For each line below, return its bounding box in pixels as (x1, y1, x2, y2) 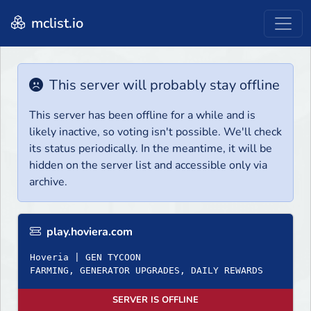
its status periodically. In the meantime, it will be (29, 141, 272, 157)
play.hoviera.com (44, 224, 133, 240)
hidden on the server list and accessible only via (29, 158, 267, 174)
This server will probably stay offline (46, 76, 280, 95)
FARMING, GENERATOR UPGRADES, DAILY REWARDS (30, 265, 263, 276)
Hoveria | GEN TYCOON (30, 252, 141, 263)
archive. (29, 174, 67, 190)
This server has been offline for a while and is (29, 108, 255, 124)
